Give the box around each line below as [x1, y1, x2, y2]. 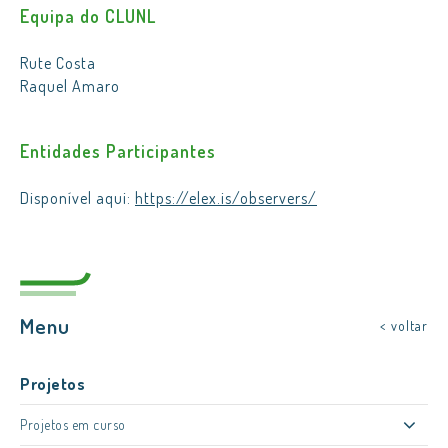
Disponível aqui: [20, 188, 135, 208]
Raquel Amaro [20, 76, 120, 96]
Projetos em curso [20, 416, 126, 433]
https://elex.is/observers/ [135, 188, 317, 208]
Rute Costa [20, 53, 96, 73]
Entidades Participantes [20, 140, 216, 162]
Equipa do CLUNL [20, 5, 156, 27]
